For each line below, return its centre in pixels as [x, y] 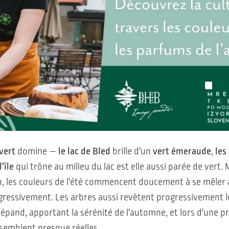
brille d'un [132, 151]
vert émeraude [182, 151]
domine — [37, 151]
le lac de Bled [84, 151]
